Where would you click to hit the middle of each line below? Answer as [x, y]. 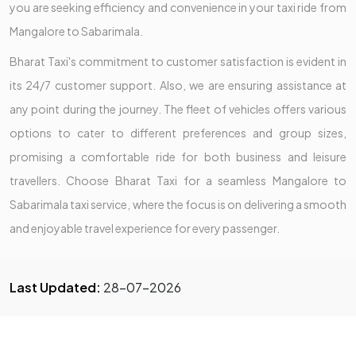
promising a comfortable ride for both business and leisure [178, 156]
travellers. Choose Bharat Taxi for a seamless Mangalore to [178, 180]
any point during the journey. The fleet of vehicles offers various [178, 108]
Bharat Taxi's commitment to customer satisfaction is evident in [178, 61]
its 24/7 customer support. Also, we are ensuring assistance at [178, 85]
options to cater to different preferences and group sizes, [178, 132]
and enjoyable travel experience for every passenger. [145, 228]
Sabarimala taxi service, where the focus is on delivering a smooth [178, 204]
